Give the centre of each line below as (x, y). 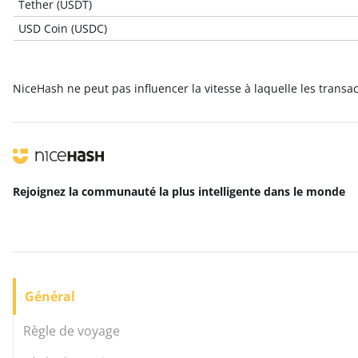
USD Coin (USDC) (63, 28)
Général (50, 296)
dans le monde (304, 191)
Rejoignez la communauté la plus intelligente (138, 191)
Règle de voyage (72, 331)
